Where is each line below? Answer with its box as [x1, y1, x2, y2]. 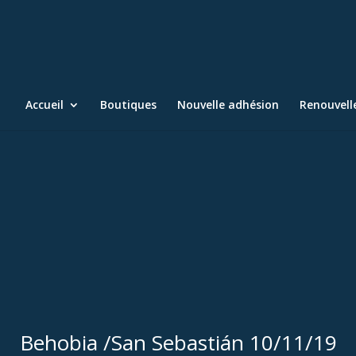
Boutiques [100, 97, 157, 112]
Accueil [25, 97, 64, 112]
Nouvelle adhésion [177, 97, 279, 112]
